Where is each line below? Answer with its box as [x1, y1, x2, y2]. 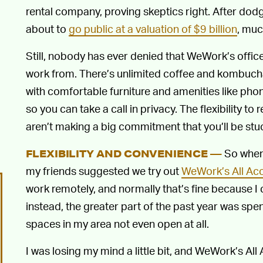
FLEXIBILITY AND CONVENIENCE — [26, 147, 222, 160]
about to [26, 22, 69, 35]
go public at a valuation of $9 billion [69, 22, 237, 35]
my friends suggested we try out [26, 164, 181, 177]
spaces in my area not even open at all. [26, 217, 209, 230]
